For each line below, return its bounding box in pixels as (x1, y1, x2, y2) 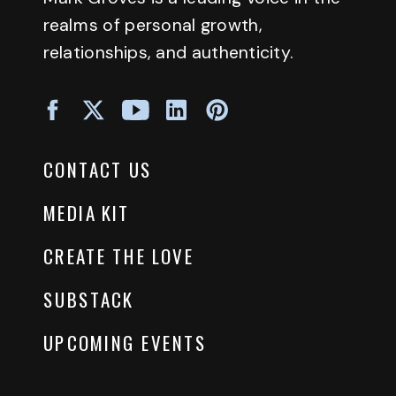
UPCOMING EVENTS (43, 329, 208, 357)
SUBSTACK (43, 286, 134, 314)
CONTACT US (43, 156, 153, 184)
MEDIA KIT (43, 199, 131, 227)
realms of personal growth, (43, 13, 263, 36)
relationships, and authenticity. (43, 41, 293, 64)
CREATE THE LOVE (43, 242, 194, 270)
